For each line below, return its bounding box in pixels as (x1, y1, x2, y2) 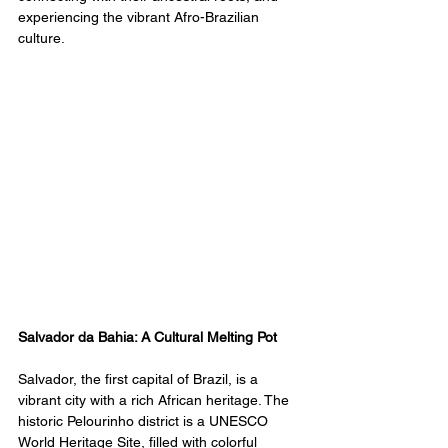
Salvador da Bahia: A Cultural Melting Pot (18, 328, 277, 345)
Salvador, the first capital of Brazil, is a (18, 370, 262, 387)
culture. (18, 30, 65, 46)
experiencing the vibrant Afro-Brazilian (18, 9, 263, 25)
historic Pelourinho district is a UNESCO (18, 412, 272, 429)
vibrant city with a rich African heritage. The (18, 391, 293, 408)
